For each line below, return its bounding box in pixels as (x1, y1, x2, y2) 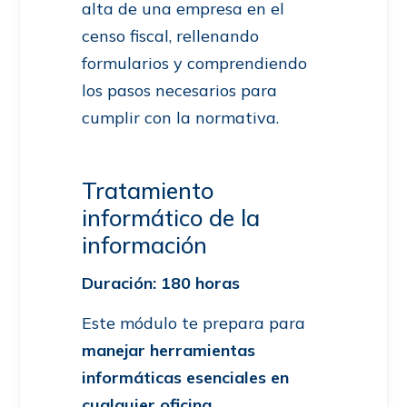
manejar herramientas (82, 340, 255, 362)
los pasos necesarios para (82, 80, 277, 102)
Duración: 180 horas (82, 273, 240, 294)
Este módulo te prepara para (82, 313, 305, 334)
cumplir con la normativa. (82, 107, 279, 129)
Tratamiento (82, 176, 213, 205)
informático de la (82, 203, 260, 233)
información (82, 231, 207, 260)
